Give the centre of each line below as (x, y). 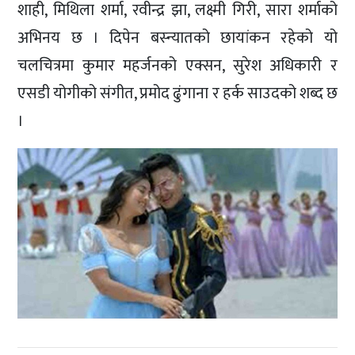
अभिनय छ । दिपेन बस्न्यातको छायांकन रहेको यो (177, 38)
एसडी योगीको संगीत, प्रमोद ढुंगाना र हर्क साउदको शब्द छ (177, 93)
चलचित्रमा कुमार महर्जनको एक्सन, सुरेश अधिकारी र (177, 65)
